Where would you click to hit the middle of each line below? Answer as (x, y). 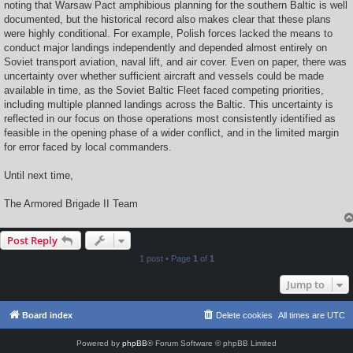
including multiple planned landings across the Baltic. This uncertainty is (169, 105)
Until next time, (39, 176)
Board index (47, 316)
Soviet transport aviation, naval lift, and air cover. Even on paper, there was (175, 62)
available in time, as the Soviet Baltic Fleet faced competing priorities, (164, 91)
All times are (303, 316)
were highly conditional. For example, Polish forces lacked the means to (168, 34)
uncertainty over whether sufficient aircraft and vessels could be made (164, 76)
